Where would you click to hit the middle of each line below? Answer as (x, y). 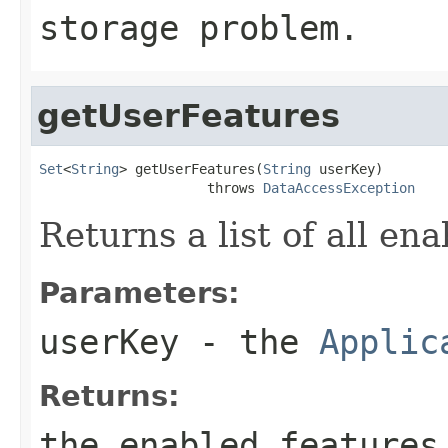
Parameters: (139, 292)
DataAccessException (339, 187)
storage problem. (199, 27)
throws (151, 187)
